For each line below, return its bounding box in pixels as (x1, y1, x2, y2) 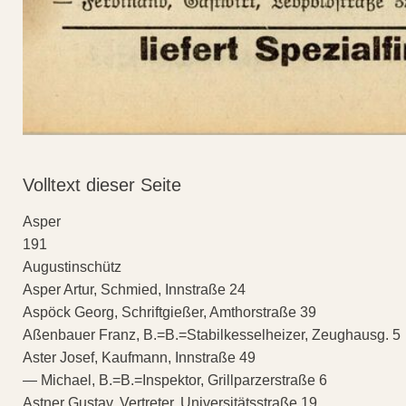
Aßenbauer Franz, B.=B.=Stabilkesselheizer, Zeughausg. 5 (23, 326, 401, 343)
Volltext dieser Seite (23, 174, 181, 195)
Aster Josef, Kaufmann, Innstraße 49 (23, 349, 256, 365)
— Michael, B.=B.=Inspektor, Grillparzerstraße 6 (23, 372, 327, 388)
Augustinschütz (23, 258, 121, 275)
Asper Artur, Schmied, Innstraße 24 (23, 281, 246, 297)
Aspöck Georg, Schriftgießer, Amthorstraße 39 (23, 304, 316, 320)
